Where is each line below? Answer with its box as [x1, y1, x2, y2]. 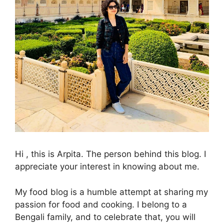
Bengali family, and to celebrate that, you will [15, 211, 195, 222]
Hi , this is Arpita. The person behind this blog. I [15, 149, 206, 159]
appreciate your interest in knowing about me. [15, 161, 199, 172]
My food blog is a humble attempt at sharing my [15, 186, 208, 197]
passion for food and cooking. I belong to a [15, 199, 187, 209]
